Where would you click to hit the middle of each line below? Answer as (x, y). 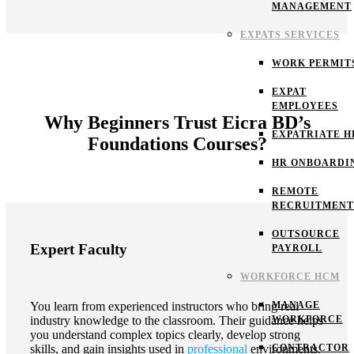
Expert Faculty (79, 249)
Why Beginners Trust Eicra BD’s (177, 122)
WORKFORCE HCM (290, 277)
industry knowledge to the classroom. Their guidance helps (177, 321)
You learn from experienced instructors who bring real (164, 307)
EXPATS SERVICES (290, 35)
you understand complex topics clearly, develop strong (165, 335)
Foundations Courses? (177, 143)
